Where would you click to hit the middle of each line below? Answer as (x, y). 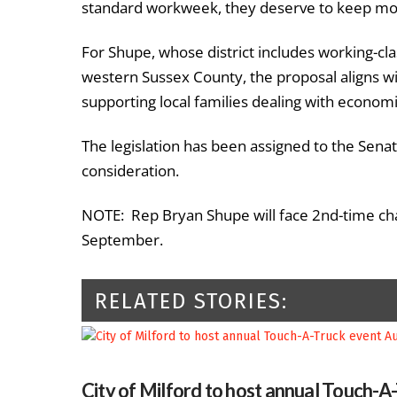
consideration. (130, 170)
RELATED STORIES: (191, 301)
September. (122, 239)
